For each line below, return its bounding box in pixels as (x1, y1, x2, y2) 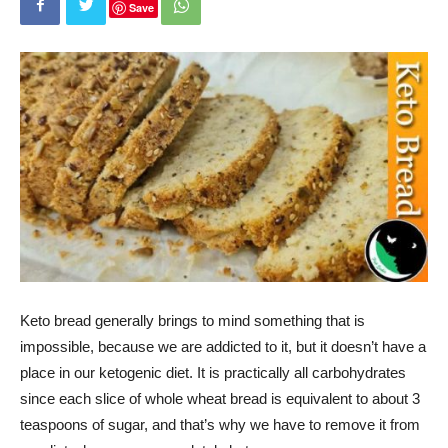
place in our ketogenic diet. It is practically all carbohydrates (20, 363, 406, 381)
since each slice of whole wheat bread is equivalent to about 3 (20, 389, 420, 407)
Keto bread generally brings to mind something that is (20, 311, 365, 329)
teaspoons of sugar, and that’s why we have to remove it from (20, 415, 420, 433)
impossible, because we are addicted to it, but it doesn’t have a (20, 337, 426, 355)
